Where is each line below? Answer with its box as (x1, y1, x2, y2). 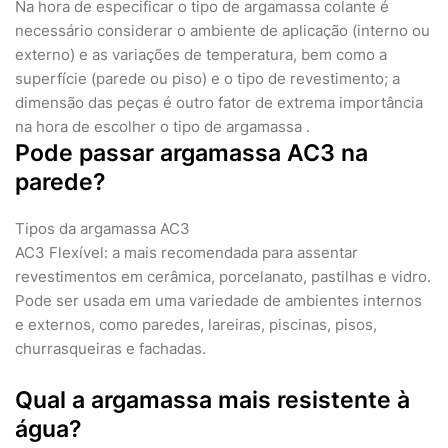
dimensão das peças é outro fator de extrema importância (15, 93, 423, 113)
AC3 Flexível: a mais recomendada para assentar (15, 243, 358, 263)
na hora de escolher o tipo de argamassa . (15, 117, 310, 137)
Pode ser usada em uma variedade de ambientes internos (15, 291, 422, 311)
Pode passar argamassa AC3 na (15, 139, 368, 168)
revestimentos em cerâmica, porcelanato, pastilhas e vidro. (15, 267, 431, 287)
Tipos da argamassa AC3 (15, 219, 190, 239)
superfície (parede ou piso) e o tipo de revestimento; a (15, 69, 400, 89)
